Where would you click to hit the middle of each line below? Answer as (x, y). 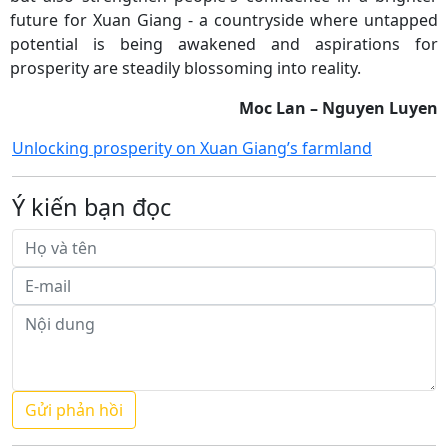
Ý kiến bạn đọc (91, 206)
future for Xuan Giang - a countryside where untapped (224, 19)
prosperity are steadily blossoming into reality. (185, 67)
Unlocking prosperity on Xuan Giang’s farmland (192, 147)
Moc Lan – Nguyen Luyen (338, 107)
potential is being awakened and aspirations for (224, 43)
